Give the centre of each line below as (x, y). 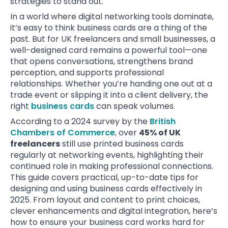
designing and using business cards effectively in (106, 188)
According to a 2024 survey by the (80, 121)
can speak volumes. (135, 106)
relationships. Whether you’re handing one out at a (111, 83)
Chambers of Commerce (63, 132)
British (163, 121)
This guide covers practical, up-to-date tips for (104, 177)
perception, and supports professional (87, 72)
